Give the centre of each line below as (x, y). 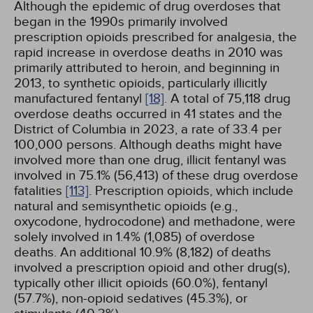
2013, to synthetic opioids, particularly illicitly (140, 83)
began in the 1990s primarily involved (121, 22)
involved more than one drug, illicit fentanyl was (150, 160)
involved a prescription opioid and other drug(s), (152, 268)
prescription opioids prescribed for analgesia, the (155, 37)
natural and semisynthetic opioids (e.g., (126, 206)
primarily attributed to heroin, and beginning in (147, 68)
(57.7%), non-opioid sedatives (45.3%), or (131, 298)
